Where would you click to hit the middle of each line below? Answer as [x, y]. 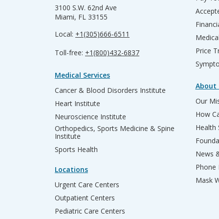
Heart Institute [77, 103]
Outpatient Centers [85, 198]
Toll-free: [70, 53]
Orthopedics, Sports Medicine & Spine [115, 128]
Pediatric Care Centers [90, 211]
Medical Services [82, 75]
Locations [71, 169]
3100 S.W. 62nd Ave [86, 8]
